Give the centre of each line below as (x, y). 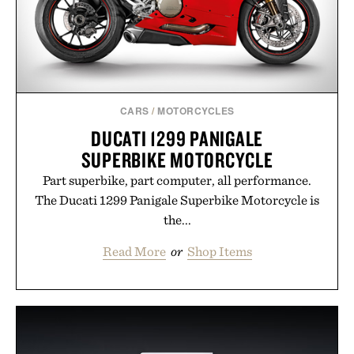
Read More (134, 252)
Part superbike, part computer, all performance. (177, 181)
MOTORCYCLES (196, 111)
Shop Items (219, 252)
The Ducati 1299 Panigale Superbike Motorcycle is (177, 200)
